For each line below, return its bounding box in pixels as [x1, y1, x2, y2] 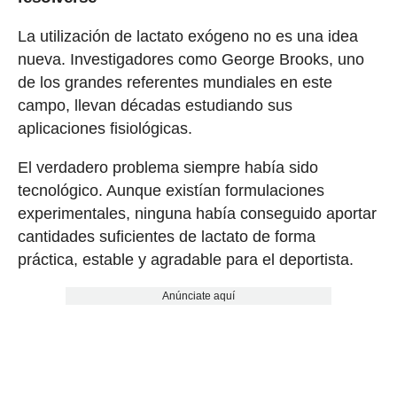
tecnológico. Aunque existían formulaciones [17, 182, 324, 200]
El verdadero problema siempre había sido [17, 159, 318, 177]
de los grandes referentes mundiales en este [17, 74, 332, 92]
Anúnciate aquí [161, 290, 235, 303]
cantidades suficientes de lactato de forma [17, 228, 315, 246]
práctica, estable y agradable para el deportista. [17, 251, 354, 269]
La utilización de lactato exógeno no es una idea [17, 27, 358, 46]
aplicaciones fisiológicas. [17, 120, 192, 138]
